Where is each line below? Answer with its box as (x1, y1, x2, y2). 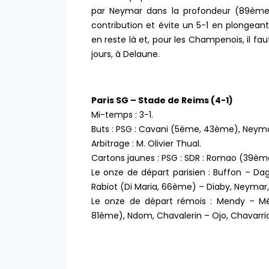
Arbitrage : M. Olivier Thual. (91, 137, 201, 150)
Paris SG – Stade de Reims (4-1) (91, 94, 233, 106)
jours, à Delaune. (91, 47, 160, 60)
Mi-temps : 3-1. (91, 108, 153, 121)
